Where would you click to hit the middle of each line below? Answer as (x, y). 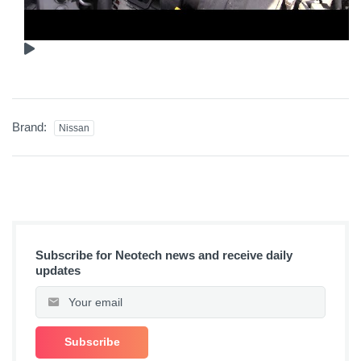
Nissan (74, 128)
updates (58, 270)
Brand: (31, 127)
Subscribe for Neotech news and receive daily (164, 255)
